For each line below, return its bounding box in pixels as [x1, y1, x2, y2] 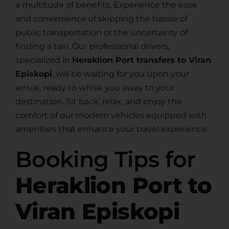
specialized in [15, 55, 72, 65]
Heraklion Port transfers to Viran [72, 55, 211, 65]
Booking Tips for [15, 146, 196, 173]
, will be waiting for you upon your [52, 69, 189, 79]
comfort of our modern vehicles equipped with [15, 110, 207, 121]
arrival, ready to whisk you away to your [15, 83, 174, 93]
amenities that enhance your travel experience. [15, 124, 209, 134]
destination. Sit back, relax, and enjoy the [15, 97, 182, 107]
